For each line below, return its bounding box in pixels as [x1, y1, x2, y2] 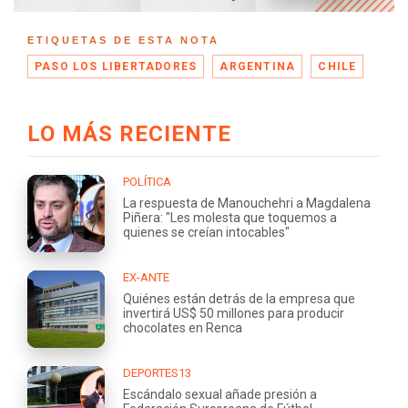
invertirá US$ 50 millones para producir [123, 305, 344, 321]
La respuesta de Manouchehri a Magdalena [123, 195, 371, 210]
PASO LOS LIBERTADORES [35, 59, 198, 73]
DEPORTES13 [123, 365, 191, 380]
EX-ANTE [123, 270, 169, 284]
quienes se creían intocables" [123, 224, 290, 240]
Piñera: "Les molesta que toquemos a [123, 209, 337, 225]
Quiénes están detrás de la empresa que [123, 291, 355, 306]
